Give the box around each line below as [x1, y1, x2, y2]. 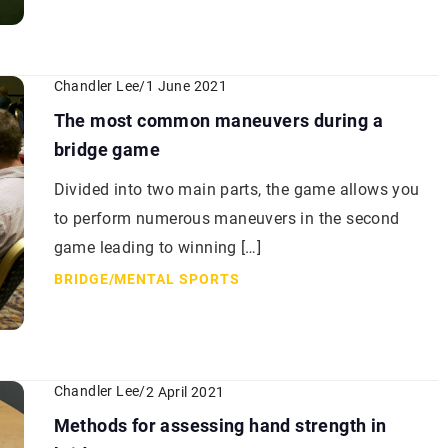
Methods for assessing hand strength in [53, 415, 387, 437]
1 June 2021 [145, 78, 228, 95]
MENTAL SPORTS [113, 270, 240, 287]
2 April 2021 [145, 383, 225, 400]
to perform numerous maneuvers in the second [53, 208, 400, 228]
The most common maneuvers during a [53, 109, 384, 131]
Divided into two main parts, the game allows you [53, 179, 420, 199]
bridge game [53, 138, 160, 160]
